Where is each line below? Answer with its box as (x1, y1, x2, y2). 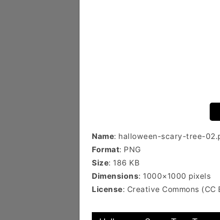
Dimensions (92, 171, 138, 181)
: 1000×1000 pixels (138, 171, 211, 181)
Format (92, 145, 119, 154)
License (92, 185, 123, 194)
